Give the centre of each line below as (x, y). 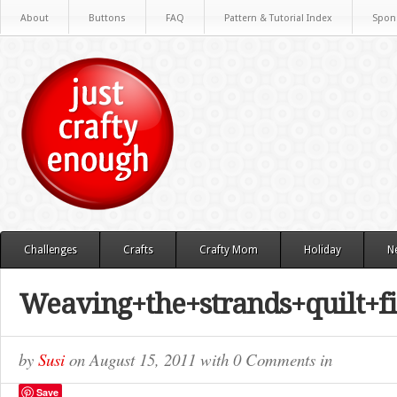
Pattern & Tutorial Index (278, 18)
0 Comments (274, 359)
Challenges (51, 250)
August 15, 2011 (145, 359)
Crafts (138, 250)
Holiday (323, 250)
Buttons (107, 18)
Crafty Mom (229, 250)
